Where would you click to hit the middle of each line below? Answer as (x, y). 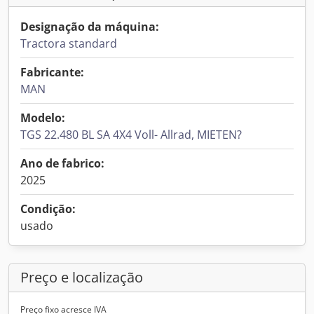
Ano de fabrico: (62, 163)
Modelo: (43, 118)
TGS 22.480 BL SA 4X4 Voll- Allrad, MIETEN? (131, 135)
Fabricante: (52, 72)
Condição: (48, 209)
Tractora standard (69, 43)
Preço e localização (82, 277)
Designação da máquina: (90, 27)
